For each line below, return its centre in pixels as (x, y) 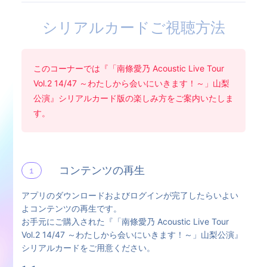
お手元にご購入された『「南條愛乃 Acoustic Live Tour (125, 221)
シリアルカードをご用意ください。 (88, 247)
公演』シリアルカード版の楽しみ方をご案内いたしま (133, 98)
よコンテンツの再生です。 (71, 208)
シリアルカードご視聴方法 (133, 27)
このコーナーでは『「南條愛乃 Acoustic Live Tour (128, 68)
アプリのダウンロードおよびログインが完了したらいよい (130, 195)
